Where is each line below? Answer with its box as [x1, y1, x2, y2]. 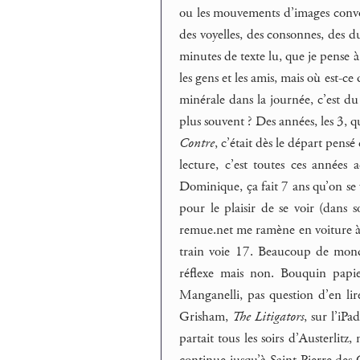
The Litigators [232, 308, 305, 326]
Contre [179, 134, 215, 153]
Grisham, [179, 308, 233, 326]
